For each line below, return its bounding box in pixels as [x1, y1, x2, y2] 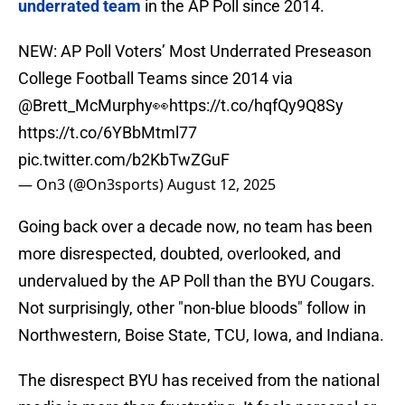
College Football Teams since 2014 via [18, 69, 293, 89]
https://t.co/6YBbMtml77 [18, 123, 197, 143]
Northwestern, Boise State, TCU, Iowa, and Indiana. [18, 325, 384, 345]
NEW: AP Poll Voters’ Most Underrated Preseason [18, 42, 372, 61]
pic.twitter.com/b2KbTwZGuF [18, 150, 230, 170]
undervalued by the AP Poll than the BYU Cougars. [18, 271, 375, 291]
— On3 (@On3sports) [18, 174, 167, 195]
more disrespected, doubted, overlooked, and [18, 244, 341, 264]
